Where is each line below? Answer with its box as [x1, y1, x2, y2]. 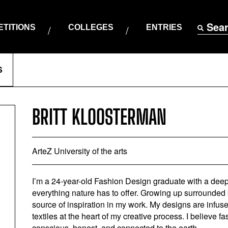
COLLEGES [68, 23, 113, 32]
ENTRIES [146, 23, 182, 32]
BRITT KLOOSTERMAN [32, 105, 166, 129]
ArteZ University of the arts [32, 145, 127, 157]
